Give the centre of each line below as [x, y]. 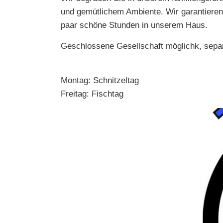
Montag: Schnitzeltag [100, 80]
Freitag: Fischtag [92, 94]
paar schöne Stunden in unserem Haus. [134, 25]
